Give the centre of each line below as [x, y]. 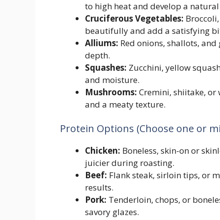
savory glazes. [112, 212]
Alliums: [102, 43]
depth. [97, 55]
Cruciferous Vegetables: [134, 18]
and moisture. [112, 80]
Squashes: [106, 67]
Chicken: [103, 151]
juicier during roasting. [130, 163]
